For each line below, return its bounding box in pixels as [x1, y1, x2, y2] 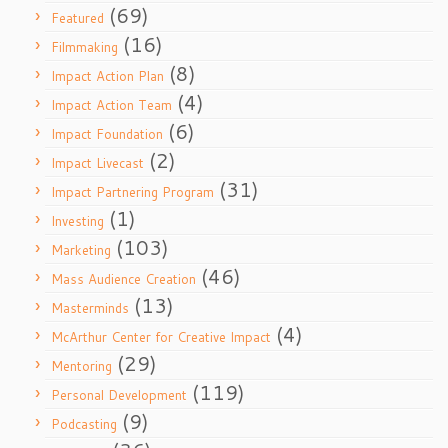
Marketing [51, 241, 111, 259]
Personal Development [51, 386, 187, 404]
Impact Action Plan [51, 67, 164, 85]
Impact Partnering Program [51, 183, 214, 201]
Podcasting [51, 415, 117, 433]
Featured [51, 9, 104, 27]
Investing [51, 212, 104, 230]
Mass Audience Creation [51, 270, 196, 288]
